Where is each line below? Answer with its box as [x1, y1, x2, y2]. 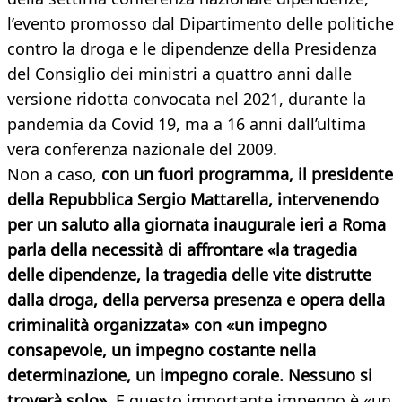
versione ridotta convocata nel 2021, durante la [7, 88, 366, 110]
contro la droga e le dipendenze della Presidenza [7, 38, 377, 60]
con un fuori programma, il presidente [101, 163, 393, 186]
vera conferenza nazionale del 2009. [7, 138, 277, 161]
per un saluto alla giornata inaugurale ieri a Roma [7, 214, 386, 236]
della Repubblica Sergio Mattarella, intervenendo [7, 188, 379, 211]
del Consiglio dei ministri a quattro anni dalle [7, 63, 352, 85]
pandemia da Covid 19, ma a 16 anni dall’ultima [7, 113, 366, 135]
